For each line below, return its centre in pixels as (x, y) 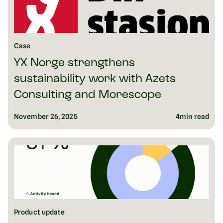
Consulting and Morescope (88, 96)
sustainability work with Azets (95, 80)
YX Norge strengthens (74, 64)
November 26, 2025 (46, 117)
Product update (40, 212)
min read (194, 117)
